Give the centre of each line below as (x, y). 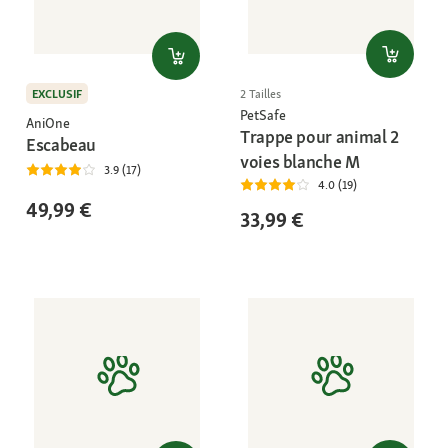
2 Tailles (260, 94)
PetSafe (263, 115)
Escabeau (61, 145)
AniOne (48, 123)
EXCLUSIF (57, 93)
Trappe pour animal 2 (319, 136)
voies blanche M (300, 161)
